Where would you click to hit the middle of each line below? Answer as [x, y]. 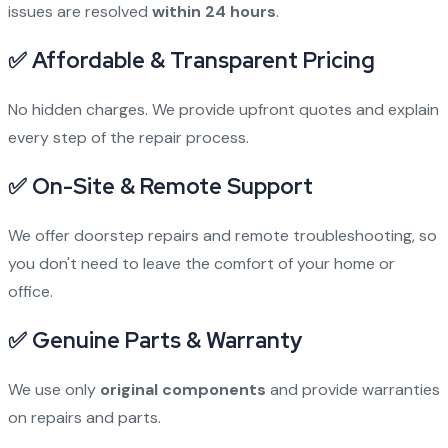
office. [30, 291]
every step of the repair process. [128, 137]
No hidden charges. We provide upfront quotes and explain [223, 109]
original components [182, 389]
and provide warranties [352, 389]
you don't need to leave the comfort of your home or [201, 263]
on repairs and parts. [84, 417]
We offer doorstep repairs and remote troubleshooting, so [222, 235]
